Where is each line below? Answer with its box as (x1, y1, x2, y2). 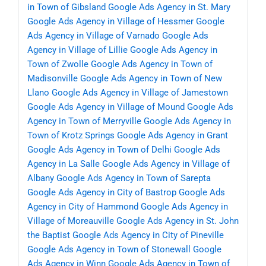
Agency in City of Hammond (27, 201, 138, 213)
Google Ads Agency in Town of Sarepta (56, 173, 211, 184)
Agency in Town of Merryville (27, 116, 141, 127)
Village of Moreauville (27, 216, 114, 227)
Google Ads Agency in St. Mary (108, 2, 230, 13)
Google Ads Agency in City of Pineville (72, 230, 224, 241)
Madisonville (27, 73, 78, 84)
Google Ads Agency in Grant (117, 130, 228, 141)
